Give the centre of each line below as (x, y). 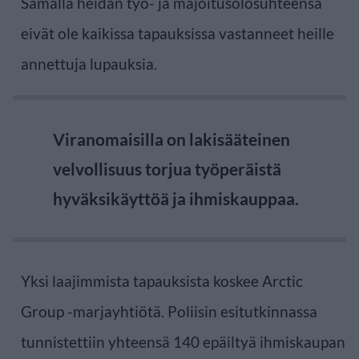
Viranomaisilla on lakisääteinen (171, 139)
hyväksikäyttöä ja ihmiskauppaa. (176, 198)
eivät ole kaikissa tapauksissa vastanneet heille (177, 33)
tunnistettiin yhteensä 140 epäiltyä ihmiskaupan (183, 341)
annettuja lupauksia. (89, 63)
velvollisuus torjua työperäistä (167, 168)
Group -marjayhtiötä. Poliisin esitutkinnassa (169, 311)
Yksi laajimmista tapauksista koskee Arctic (162, 280)
